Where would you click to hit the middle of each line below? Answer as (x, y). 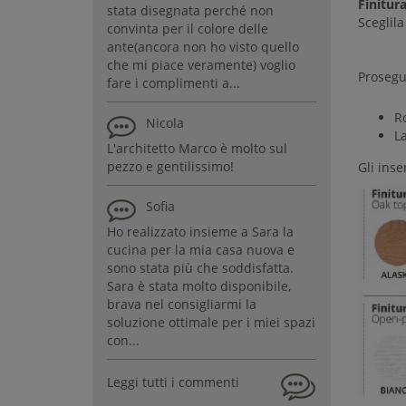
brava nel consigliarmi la (182, 304)
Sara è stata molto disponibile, (199, 285)
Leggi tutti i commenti (173, 382)
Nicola (165, 122)
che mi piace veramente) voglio (201, 64)
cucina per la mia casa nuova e (201, 249)
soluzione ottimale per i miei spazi (211, 322)
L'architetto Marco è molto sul (197, 148)
